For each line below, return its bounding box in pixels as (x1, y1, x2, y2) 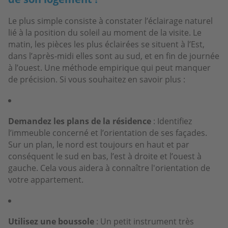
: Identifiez (151, 115, 192, 127)
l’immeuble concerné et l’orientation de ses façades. (8, 127, 207, 138)
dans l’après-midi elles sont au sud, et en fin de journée (8, 50, 219, 62)
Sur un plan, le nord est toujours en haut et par (8, 138, 189, 150)
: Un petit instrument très (94, 215, 194, 227)
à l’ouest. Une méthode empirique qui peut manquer (8, 62, 211, 73)
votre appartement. (8, 174, 83, 185)
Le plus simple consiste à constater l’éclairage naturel (8, 15, 213, 26)
